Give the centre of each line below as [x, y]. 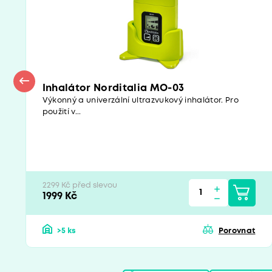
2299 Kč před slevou [80, 186]
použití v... [62, 112]
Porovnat [237, 231]
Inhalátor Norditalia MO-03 [113, 89]
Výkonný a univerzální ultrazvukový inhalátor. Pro [141, 101]
